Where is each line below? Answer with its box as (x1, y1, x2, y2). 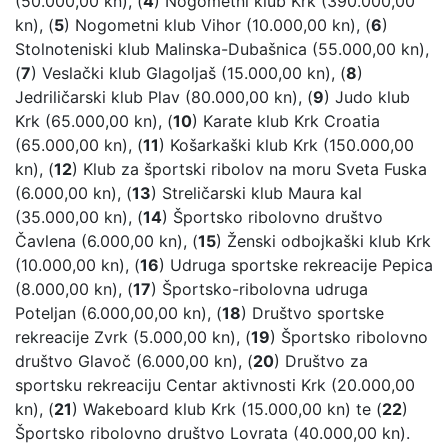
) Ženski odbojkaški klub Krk (216, 231, 431, 252)
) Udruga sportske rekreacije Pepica (159, 255, 433, 276)
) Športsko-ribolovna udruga (151, 279, 368, 300)
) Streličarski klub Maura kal (151, 183, 362, 204)
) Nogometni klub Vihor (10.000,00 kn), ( (64, 15, 371, 36)
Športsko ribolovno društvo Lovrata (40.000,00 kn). (15, 423, 410, 444)
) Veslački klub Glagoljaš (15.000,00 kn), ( (31, 63, 346, 84)
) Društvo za (274, 351, 368, 372)
